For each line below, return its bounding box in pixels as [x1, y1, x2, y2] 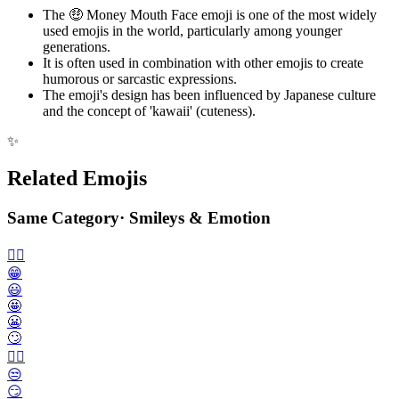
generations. [43, 38, 110, 54]
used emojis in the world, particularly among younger [43, 22, 342, 38]
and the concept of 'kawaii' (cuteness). [43, 102, 256, 118]
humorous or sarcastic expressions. [43, 70, 237, 86]
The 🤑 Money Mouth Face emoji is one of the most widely [43, 6, 377, 22]
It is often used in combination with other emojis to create [43, 54, 363, 70]
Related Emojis [7, 167, 147, 191]
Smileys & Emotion [129, 208, 271, 228]
